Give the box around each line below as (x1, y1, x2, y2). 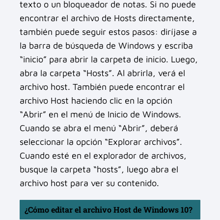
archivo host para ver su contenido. (20, 177, 159, 188)
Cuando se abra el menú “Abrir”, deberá (20, 122, 178, 133)
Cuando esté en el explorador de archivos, (20, 150, 187, 161)
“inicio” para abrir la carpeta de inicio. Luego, (20, 54, 198, 64)
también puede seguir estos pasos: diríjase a (20, 26, 197, 37)
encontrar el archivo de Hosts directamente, (20, 12, 195, 23)
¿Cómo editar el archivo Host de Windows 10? (25, 204, 192, 215)
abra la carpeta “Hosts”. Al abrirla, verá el (20, 67, 185, 78)
